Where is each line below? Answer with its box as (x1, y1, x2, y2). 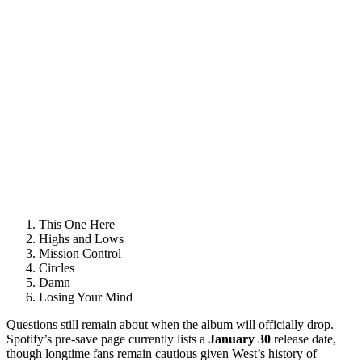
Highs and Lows (39, 232, 124, 246)
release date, (271, 332, 336, 347)
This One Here (39, 217, 115, 232)
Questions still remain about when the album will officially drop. (6, 318, 334, 332)
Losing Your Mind (39, 290, 133, 305)
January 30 (208, 332, 271, 347)
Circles (39, 261, 74, 276)
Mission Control (39, 246, 121, 261)
